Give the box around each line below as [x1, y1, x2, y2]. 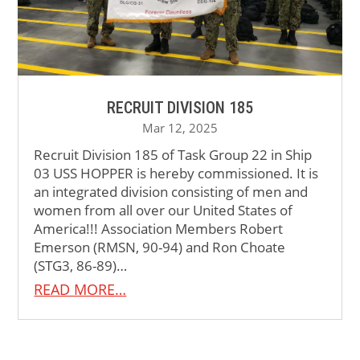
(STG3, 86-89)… [34, 256, 128, 276]
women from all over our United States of [34, 201, 293, 220]
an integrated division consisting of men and [34, 182, 309, 202]
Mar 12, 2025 [142, 120, 218, 137]
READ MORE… [34, 280, 127, 300]
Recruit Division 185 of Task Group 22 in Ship [34, 145, 313, 165]
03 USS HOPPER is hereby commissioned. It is [34, 164, 319, 183]
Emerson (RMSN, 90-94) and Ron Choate [34, 238, 286, 257]
